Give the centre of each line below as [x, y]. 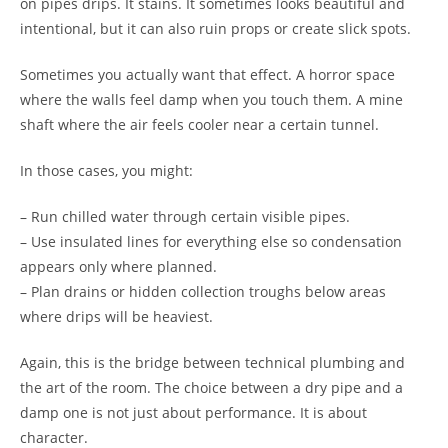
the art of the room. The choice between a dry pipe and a [211, 387]
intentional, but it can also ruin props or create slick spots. [215, 28]
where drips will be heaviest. [116, 316]
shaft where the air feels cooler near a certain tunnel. [199, 124]
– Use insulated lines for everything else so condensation [211, 241]
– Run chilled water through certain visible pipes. [185, 216]
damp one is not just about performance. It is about [193, 412]
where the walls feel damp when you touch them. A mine [211, 99]
